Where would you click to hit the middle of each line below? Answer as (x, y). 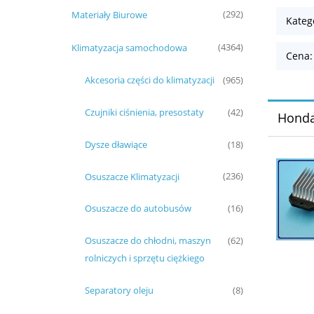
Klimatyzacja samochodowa (129, 47)
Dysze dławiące (116, 144)
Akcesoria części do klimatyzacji (150, 80)
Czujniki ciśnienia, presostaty (144, 112)
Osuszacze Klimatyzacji (132, 176)
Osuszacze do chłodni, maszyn (148, 241)
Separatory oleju (119, 291)
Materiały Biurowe (109, 14)
